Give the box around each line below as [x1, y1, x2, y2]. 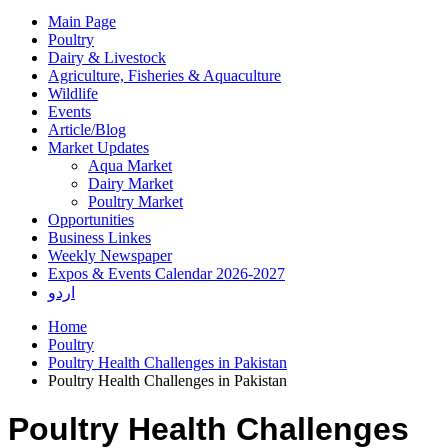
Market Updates [48, 138, 149, 156]
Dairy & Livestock [48, 48, 166, 66]
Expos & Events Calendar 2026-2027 [48, 264, 285, 282]
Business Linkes [48, 228, 151, 246]
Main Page [48, 12, 116, 30]
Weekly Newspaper [48, 246, 172, 264]
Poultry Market [88, 192, 183, 210]
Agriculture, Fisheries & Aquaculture [48, 66, 281, 84]
